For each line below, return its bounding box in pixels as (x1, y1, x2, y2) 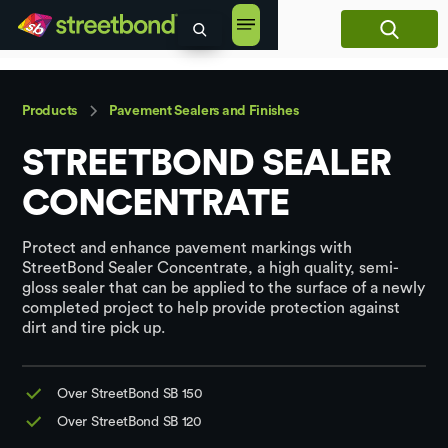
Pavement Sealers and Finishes (109, 104, 299, 118)
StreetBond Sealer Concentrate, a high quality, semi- (22, 259, 400, 276)
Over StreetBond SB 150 (57, 386, 203, 401)
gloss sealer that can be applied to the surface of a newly (22, 279, 426, 296)
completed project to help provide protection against (22, 299, 401, 316)
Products (22, 104, 77, 118)
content (10, 8, 58, 22)
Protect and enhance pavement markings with (22, 239, 353, 256)
